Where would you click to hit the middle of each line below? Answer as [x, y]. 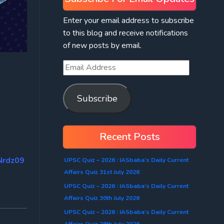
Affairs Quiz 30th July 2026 [102, 198]
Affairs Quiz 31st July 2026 [102, 172]
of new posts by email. [102, 45]
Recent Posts [129, 136]
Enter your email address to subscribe [128, 20]
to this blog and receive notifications [125, 33]
